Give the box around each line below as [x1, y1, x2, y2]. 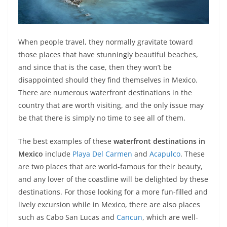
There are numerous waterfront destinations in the [18, 87, 192, 97]
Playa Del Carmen [72, 148, 132, 159]
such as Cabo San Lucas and [18, 212, 117, 222]
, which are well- [142, 212, 198, 222]
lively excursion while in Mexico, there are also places [18, 199, 200, 209]
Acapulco [149, 148, 180, 159]
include [43, 148, 72, 159]
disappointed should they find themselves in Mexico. [18, 74, 198, 85]
